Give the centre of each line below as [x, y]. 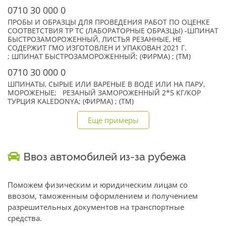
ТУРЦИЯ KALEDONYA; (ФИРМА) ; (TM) [71, 101]
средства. [25, 218]
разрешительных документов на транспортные [96, 207]
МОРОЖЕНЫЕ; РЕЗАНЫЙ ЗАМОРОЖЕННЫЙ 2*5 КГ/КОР [104, 93]
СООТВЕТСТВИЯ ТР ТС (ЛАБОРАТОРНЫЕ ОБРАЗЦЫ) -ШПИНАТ [113, 31]
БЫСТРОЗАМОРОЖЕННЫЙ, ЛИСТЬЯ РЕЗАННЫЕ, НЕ [95, 39]
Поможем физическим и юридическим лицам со [98, 185]
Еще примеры [113, 120]
